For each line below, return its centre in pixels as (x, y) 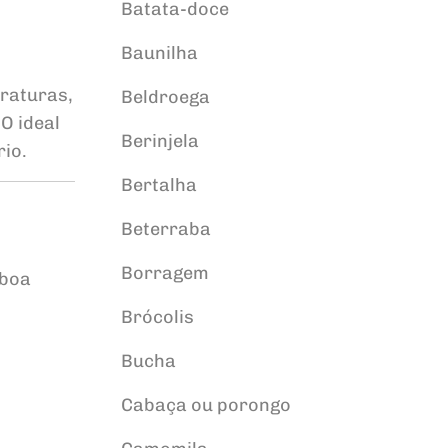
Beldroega (165, 97)
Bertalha (158, 185)
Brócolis (157, 317)
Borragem (164, 273)
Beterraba (165, 229)
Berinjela (159, 141)
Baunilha (159, 53)
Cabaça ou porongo (205, 405)
